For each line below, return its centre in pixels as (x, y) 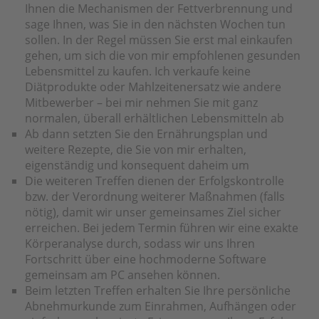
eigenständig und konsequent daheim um (137, 165)
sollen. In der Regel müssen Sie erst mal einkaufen (159, 40)
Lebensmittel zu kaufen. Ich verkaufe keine (138, 71)
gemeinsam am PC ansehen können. (122, 274)
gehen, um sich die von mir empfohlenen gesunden (163, 55)
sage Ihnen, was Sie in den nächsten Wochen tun (155, 24)
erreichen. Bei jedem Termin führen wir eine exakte (162, 228)
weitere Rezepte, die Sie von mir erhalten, (136, 149)
